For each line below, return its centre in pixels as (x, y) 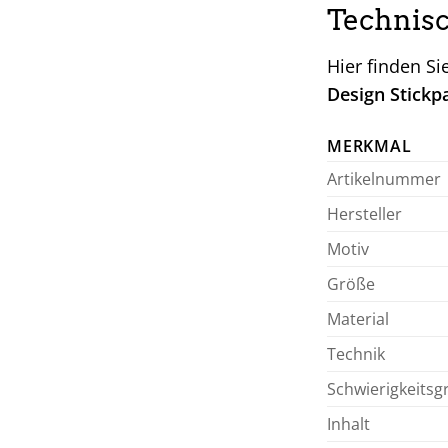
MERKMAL (369, 145)
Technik (356, 353)
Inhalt (348, 423)
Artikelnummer (384, 178)
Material (358, 318)
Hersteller (364, 213)
